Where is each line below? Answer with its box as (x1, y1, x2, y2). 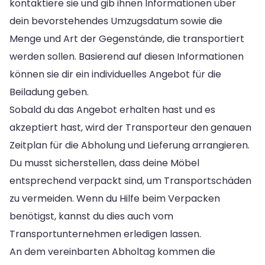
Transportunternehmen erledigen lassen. (9, 227, 201, 241)
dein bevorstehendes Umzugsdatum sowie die (9, 14, 222, 28)
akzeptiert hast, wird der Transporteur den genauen (9, 120, 251, 134)
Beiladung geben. (9, 85, 89, 99)
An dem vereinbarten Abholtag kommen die (9, 244, 215, 258)
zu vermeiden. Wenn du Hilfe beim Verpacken (9, 191, 220, 205)
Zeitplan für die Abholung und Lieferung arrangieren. (9, 138, 250, 152)
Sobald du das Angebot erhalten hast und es (9, 102, 215, 117)
